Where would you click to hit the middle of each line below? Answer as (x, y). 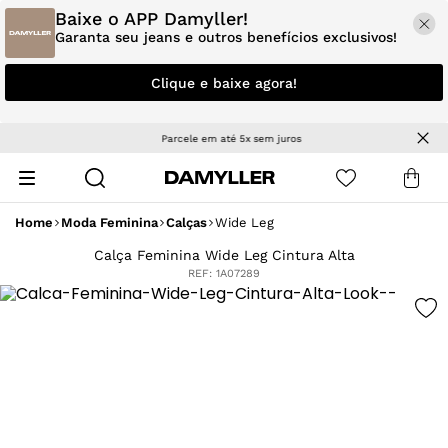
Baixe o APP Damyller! (151, 18)
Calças (186, 222)
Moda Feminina (109, 222)
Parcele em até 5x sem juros (224, 138)
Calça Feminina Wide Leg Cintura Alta (224, 255)
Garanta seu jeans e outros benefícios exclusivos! (226, 37)
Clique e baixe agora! (224, 82)
